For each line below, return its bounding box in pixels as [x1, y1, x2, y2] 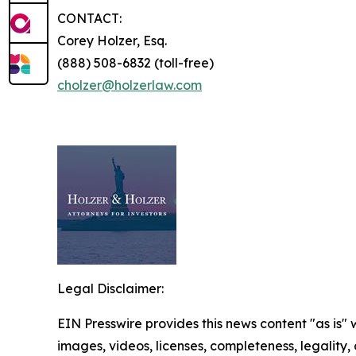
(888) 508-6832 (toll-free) [57, 54, 214, 71]
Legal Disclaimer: [57, 280, 164, 296]
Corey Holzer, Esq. [57, 32, 170, 48]
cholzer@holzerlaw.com [57, 76, 202, 93]
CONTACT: [57, 10, 122, 26]
